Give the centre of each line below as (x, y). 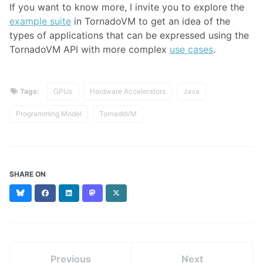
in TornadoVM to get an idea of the (151, 21)
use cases (191, 50)
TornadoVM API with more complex (90, 50)
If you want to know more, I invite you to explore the (127, 7)
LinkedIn (86, 193)
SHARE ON (28, 174)
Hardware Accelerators (128, 92)
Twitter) (133, 214)
